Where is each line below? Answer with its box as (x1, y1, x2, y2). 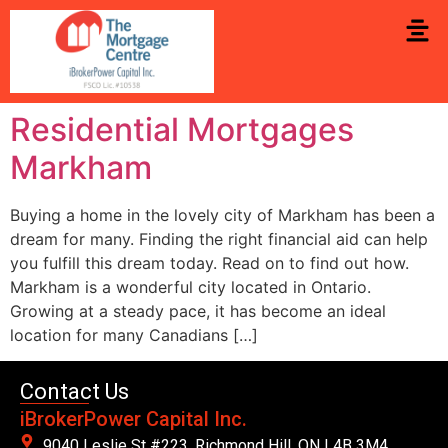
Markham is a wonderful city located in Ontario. (10, 276, 371, 297)
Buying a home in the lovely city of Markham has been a (10, 204, 435, 225)
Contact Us (20, 379, 129, 404)
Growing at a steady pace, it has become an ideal (10, 300, 386, 321)
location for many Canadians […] (10, 324, 258, 345)
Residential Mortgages (10, 109, 354, 149)
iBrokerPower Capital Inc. (20, 407, 247, 431)
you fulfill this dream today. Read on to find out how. (10, 252, 409, 273)
